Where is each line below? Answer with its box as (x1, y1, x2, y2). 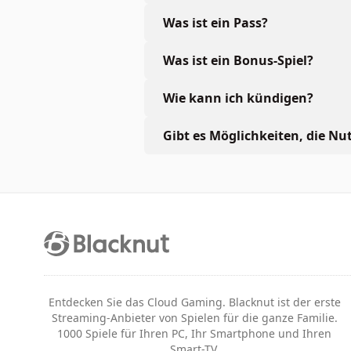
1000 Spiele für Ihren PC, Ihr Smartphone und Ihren (57, 325, 331, 341)
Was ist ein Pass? (163, 13, 268, 31)
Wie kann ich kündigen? (163, 89, 313, 107)
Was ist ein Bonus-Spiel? (163, 51, 313, 69)
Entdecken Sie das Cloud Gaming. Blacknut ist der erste (48, 294, 341, 309)
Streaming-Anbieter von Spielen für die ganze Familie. (51, 309, 338, 325)
